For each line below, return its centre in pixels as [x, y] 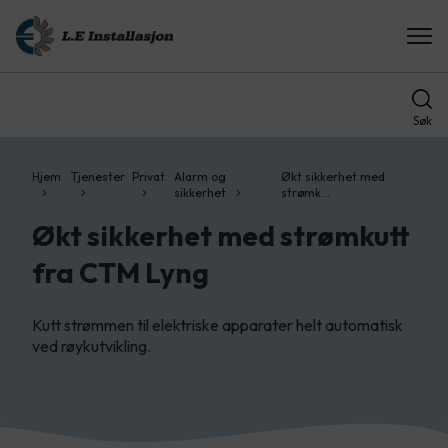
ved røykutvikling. [91, 346]
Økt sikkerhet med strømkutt [221, 235]
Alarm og [200, 176]
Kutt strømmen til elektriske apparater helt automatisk [217, 325]
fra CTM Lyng [120, 272]
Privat [148, 176]
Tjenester [98, 176]
